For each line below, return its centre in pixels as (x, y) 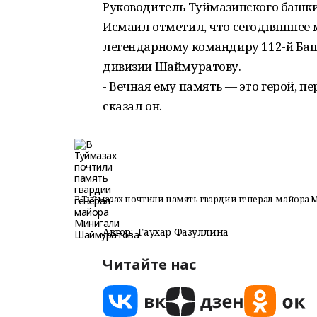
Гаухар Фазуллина (183, 232)
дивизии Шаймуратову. (172, 66)
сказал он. (132, 106)
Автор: (118, 232)
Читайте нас (149, 264)
